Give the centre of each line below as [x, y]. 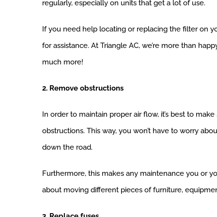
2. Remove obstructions [83, 88]
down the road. [67, 147]
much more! [63, 62]
